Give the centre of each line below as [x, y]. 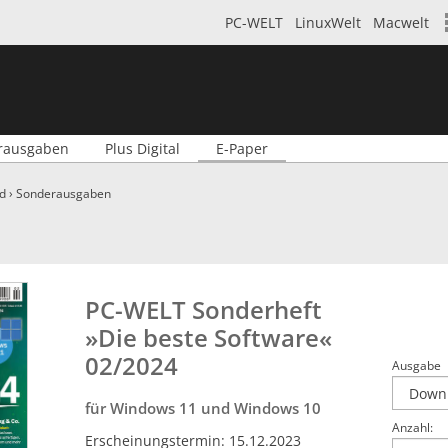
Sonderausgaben [63, 193]
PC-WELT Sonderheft [204, 309]
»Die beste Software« [209, 337]
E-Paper [242, 148]
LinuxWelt [328, 22]
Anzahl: [412, 428]
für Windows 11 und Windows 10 [203, 408]
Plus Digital [142, 148]
